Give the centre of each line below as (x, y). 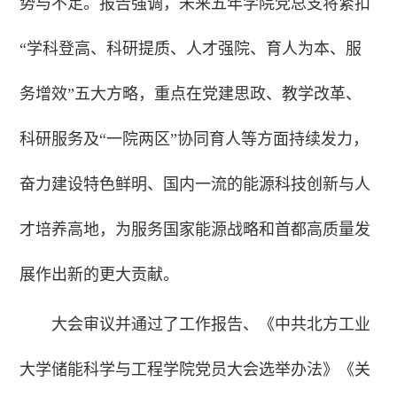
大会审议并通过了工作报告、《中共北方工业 (211, 325)
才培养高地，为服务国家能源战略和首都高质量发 (195, 230)
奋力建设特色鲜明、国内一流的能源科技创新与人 (195, 185)
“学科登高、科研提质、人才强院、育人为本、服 (191, 49)
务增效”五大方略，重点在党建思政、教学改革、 (191, 94)
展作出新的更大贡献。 (100, 275)
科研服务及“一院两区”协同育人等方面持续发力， (195, 140)
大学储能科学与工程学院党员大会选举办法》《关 (195, 370)
